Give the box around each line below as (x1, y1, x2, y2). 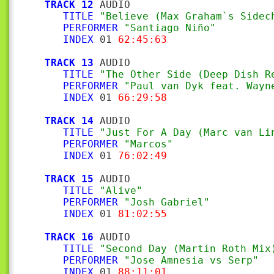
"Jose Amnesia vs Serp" (124, 254, 259, 266)
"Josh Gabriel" (124, 196, 210, 208)
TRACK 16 (45, 231, 94, 243)
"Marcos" (124, 138, 173, 150)
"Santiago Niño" (124, 22, 216, 34)
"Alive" (100, 185, 143, 196)
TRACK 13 (45, 57, 94, 68)
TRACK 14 (45, 115, 94, 127)
